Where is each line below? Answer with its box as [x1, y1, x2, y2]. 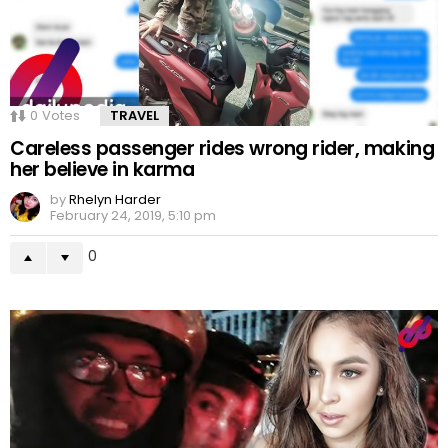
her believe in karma [10, 156, 195, 184]
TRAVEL [110, 106, 159, 126]
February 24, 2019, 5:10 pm [50, 206, 216, 226]
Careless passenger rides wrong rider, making [10, 135, 435, 163]
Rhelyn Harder [69, 190, 161, 210]
